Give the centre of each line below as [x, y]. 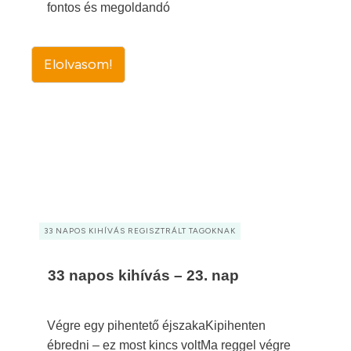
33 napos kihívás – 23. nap [143, 275]
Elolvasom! [78, 64]
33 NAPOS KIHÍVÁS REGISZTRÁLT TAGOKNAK [140, 231]
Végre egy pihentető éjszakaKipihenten [156, 326]
